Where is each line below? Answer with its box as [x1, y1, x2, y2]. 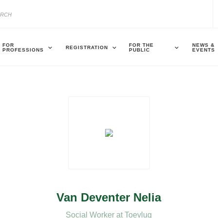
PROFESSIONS [2, 47, 44, 53]
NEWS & [192, 42, 215, 48]
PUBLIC [129, 47, 150, 53]
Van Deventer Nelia [56, 191, 162, 204]
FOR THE [129, 42, 154, 48]
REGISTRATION [66, 44, 108, 50]
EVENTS [192, 47, 215, 53]
